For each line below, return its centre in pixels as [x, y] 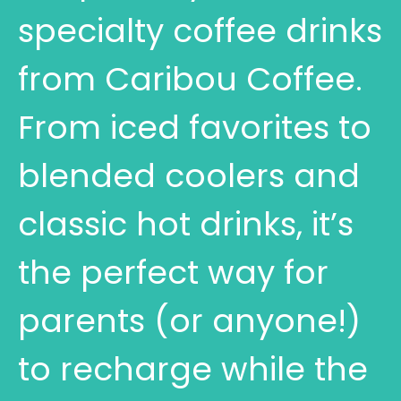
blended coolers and [189, 175]
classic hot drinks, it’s [186, 224]
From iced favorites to [195, 127]
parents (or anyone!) [189, 320]
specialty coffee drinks [200, 30]
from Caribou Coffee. [190, 79]
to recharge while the [193, 369]
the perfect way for [173, 272]
